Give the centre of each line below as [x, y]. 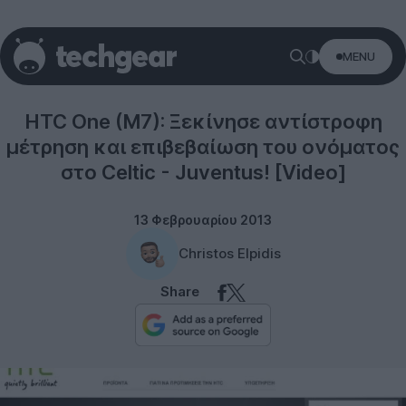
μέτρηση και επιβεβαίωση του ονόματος [203, 147]
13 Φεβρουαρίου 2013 [203, 220]
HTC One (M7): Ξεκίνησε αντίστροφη [203, 121]
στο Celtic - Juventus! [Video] [203, 172]
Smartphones [203, 69]
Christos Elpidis [229, 253]
